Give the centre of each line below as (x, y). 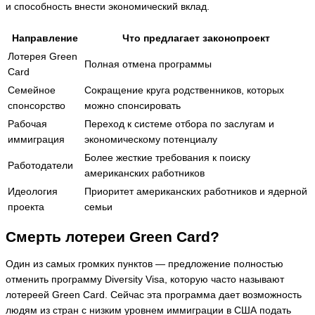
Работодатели (40, 166)
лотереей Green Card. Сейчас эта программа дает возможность (154, 295)
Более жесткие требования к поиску (167, 158)
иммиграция (36, 140)
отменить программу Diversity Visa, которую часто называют (145, 280)
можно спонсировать (133, 106)
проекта (26, 207)
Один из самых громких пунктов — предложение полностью (144, 264)
